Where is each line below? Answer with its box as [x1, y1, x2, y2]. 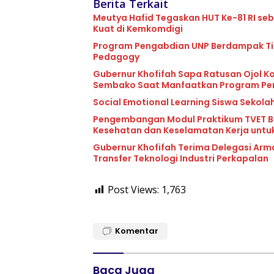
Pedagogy [93, 50, 139, 63]
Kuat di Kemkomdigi [93, 22, 183, 35]
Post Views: [108, 182, 159, 196]
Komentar [115, 224, 158, 237]
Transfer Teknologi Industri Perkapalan [93, 152, 268, 165]
